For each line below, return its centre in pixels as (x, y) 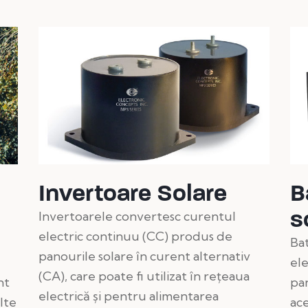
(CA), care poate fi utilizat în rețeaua (144, 276)
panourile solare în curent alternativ (144, 256)
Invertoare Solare (132, 192)
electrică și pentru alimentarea (128, 296)
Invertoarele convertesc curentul (137, 216)
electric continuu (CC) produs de (135, 236)
